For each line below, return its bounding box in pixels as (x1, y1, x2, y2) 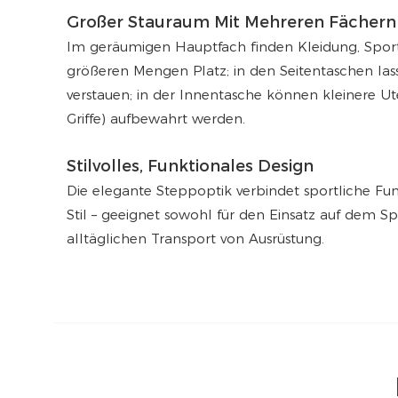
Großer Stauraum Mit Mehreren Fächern (67, 12, 396, 33)
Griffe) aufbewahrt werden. (67, 110, 245, 128)
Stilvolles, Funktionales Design (67, 156, 314, 177)
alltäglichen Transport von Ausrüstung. (67, 230, 324, 248)
